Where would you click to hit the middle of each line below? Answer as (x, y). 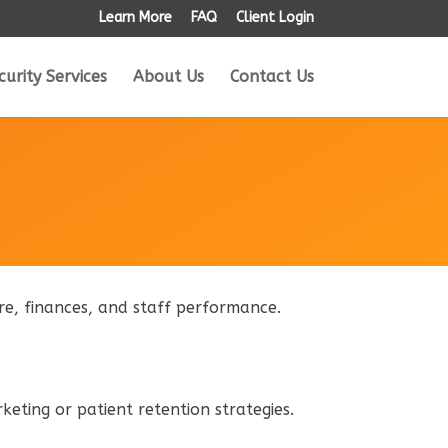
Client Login (274, 17)
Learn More (135, 17)
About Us (168, 76)
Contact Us (271, 76)
